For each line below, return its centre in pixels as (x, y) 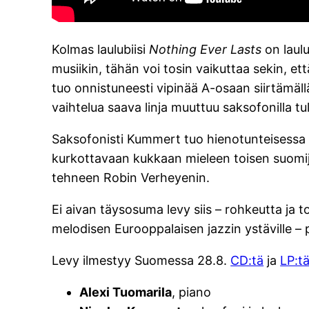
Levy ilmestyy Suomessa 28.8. (141, 261)
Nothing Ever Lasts (207, 50)
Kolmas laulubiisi (101, 50)
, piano (192, 292)
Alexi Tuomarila (126, 292)
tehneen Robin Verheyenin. (131, 178)
